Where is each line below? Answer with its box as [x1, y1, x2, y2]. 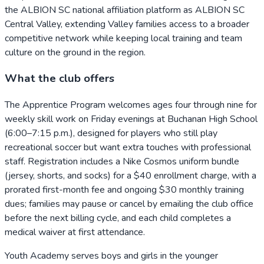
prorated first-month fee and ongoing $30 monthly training [5, 183, 244, 197]
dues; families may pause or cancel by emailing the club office [5, 197, 253, 211]
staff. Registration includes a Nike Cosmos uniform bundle [5, 155, 239, 169]
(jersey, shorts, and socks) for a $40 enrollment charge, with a [5, 169, 256, 183]
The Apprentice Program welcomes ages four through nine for [5, 98, 257, 112]
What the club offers [5, 71, 114, 87]
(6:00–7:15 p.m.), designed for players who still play [5, 127, 217, 140]
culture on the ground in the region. [5, 45, 146, 59]
